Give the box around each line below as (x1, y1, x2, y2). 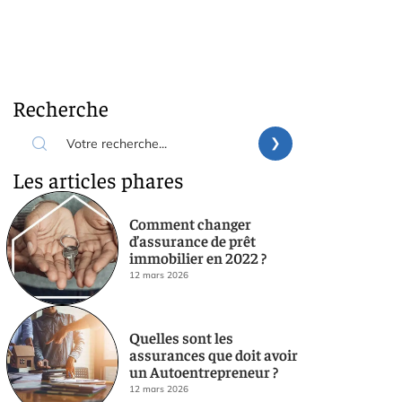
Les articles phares (13, 166, 184, 193)
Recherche (13, 94, 109, 121)
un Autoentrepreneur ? (128, 361, 278, 381)
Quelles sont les (128, 327, 233, 347)
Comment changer (128, 213, 251, 233)
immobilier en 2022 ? (128, 247, 267, 267)
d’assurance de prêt (128, 230, 256, 250)
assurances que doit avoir (128, 344, 298, 364)
